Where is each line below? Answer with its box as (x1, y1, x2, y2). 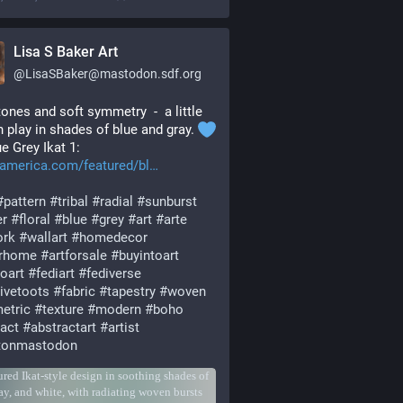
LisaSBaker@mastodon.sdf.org (25, 67, 201, 81)
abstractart (31, 319, 96, 336)
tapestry (107, 283, 156, 300)
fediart (36, 265, 75, 282)
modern (95, 301, 141, 318)
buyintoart (119, 247, 179, 264)
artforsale (49, 247, 107, 264)
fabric (61, 283, 95, 300)
